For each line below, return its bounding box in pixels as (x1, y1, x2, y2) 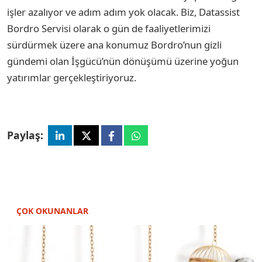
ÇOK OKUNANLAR (16, 205, 88, 217)
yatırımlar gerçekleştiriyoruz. (7, 70, 136, 84)
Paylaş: (7, 127, 43, 142)
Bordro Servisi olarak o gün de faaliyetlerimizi (7, 21, 211, 35)
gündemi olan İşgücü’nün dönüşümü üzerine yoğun (7, 54, 239, 68)
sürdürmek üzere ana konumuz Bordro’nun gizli (7, 37, 222, 51)
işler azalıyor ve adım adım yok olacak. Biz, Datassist (7, 5, 240, 19)
